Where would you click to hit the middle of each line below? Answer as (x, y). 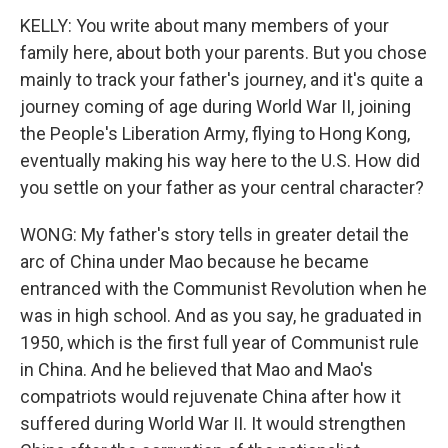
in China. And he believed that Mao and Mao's (196, 369)
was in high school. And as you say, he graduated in (221, 315)
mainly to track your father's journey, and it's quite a (221, 79)
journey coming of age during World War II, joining (215, 106)
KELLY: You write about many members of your (204, 25)
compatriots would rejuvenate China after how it (210, 396)
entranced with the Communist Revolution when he (223, 288)
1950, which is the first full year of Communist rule (219, 342)
